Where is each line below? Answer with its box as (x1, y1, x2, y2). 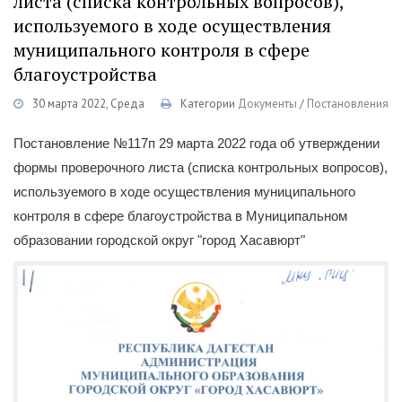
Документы (238, 96, 297, 111)
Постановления (307, 96, 389, 111)
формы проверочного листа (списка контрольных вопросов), (13, 160, 388, 175)
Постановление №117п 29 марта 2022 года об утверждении (13, 135, 380, 151)
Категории (180, 96, 235, 111)
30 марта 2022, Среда (32, 96, 144, 111)
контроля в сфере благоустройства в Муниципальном (13, 208, 347, 223)
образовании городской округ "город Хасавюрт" (13, 232, 305, 248)
